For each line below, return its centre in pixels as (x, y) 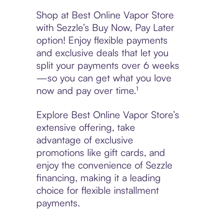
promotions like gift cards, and (101, 153)
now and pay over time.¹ (87, 91)
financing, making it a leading (98, 178)
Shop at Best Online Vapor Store (105, 15)
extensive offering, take (85, 127)
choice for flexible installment (97, 190)
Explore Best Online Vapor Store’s (108, 115)
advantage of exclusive (85, 140)
